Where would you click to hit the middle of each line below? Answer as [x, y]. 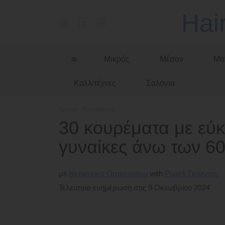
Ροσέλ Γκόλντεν [192, 174]
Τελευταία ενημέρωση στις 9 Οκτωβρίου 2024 [134, 188]
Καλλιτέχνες [95, 83]
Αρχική [68, 109]
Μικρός [117, 59]
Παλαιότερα [98, 109]
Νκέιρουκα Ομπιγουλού [108, 174]
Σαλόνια [160, 83]
